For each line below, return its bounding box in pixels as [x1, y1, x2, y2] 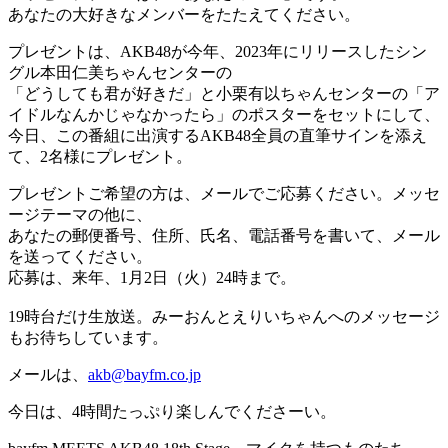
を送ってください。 [8, 248, 152, 266]
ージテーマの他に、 [8, 206, 152, 224]
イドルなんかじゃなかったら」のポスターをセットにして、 [8, 106, 440, 124]
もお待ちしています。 [8, 329, 168, 347]
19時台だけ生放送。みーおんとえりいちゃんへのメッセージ [8, 308, 440, 326]
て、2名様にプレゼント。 [8, 148, 192, 166]
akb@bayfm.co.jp [88, 366, 201, 384]
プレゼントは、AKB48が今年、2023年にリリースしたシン [8, 43, 427, 61]
